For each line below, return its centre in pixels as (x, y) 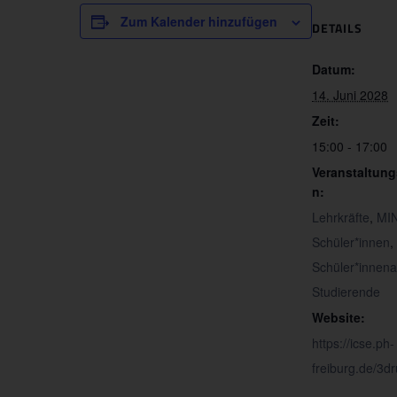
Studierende (346, 292)
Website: (339, 318)
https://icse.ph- (353, 343)
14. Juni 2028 (350, 95)
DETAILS (337, 28)
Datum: (334, 70)
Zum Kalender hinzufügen (199, 22)
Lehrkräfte (341, 218)
